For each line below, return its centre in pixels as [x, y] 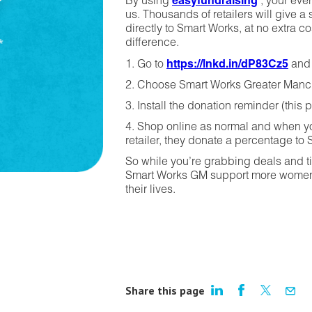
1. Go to [146, 65]
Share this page [165, 290]
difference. [152, 44]
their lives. [150, 191]
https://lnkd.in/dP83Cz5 [227, 65]
